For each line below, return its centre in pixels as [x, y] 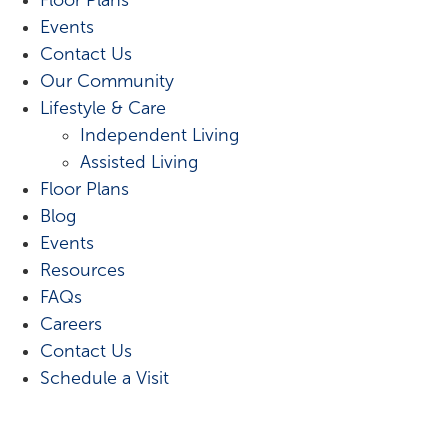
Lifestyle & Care [103, 107]
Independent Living [159, 134]
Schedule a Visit [104, 377]
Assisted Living [139, 161]
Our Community [107, 80]
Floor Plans [84, 188]
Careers [71, 323]
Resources [82, 269]
